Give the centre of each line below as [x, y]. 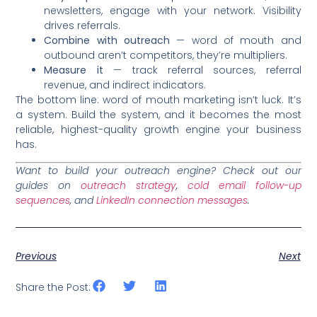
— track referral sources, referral [202, 70]
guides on [48, 186]
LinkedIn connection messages [172, 201]
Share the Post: [53, 287]
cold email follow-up [244, 186]
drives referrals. [82, 25]
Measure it [74, 70]
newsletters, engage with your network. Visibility [173, 10]
